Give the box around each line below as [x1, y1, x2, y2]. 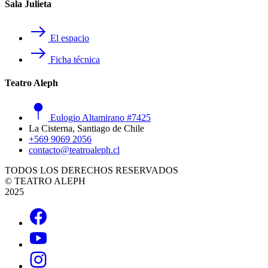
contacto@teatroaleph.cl [29, 144, 120, 155]
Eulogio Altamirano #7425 [48, 112, 151, 123]
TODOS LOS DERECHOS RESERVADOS [5, 165, 178, 175]
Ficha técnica [48, 54, 100, 65]
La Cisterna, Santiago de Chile [29, 123, 144, 133]
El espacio [48, 33, 89, 44]
